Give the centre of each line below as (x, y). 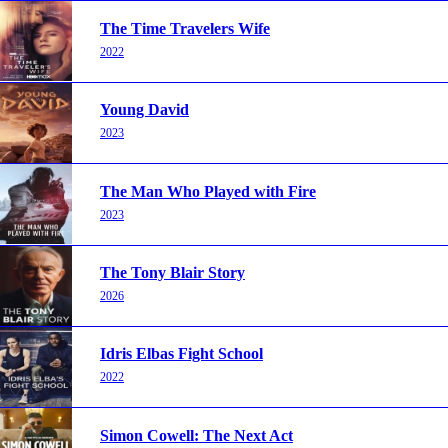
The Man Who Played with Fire (208, 191)
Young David (144, 110)
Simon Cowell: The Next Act (196, 435)
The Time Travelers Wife (185, 28)
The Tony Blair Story (172, 272)
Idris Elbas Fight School (181, 354)
